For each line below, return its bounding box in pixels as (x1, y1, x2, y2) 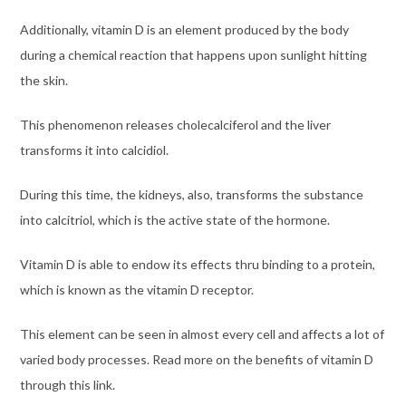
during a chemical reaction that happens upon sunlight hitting (19, 46, 367, 63)
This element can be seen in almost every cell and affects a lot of (19, 325, 384, 342)
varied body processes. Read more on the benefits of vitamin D (19, 351, 373, 367)
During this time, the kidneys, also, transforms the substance (19, 186, 363, 202)
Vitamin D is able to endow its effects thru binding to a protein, (19, 256, 375, 272)
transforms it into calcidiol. (19, 141, 169, 158)
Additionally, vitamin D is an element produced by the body (19, 21, 349, 37)
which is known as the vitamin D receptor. (19, 281, 254, 297)
